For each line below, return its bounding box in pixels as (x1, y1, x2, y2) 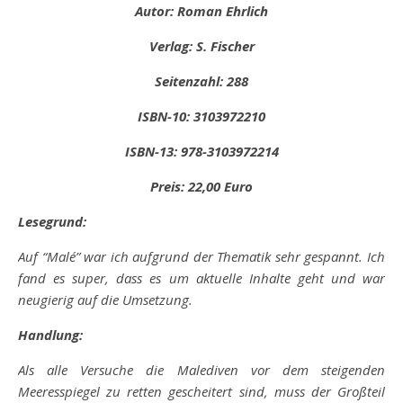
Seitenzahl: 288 (155, 72, 248, 90)
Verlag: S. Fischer (148, 37, 255, 55)
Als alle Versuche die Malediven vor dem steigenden (18, 361, 385, 379)
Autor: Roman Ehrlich (135, 2, 268, 20)
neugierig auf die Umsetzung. (18, 291, 193, 309)
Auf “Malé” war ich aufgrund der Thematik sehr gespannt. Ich (18, 247, 385, 265)
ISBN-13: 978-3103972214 (124, 142, 279, 160)
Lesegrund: (18, 212, 86, 230)
